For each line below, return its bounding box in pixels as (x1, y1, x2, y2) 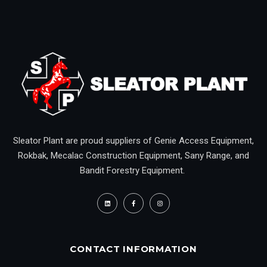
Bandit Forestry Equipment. (80, 165, 187, 176)
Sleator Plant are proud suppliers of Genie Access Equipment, (13, 135, 254, 147)
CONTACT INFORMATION (70, 243, 197, 255)
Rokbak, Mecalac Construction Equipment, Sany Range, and (18, 150, 249, 162)
